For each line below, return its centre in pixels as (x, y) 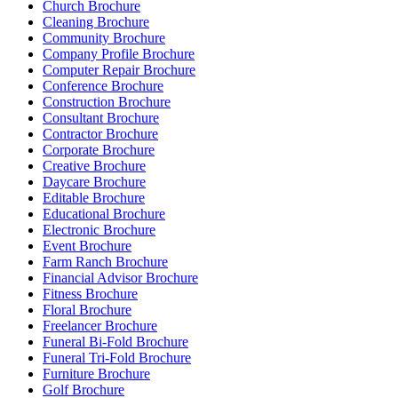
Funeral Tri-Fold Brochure (117, 358)
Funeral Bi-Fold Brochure (115, 342)
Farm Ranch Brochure (105, 262)
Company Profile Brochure (119, 54)
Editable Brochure (94, 198)
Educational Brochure (104, 214)
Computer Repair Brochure (119, 70)
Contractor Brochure (100, 134)
